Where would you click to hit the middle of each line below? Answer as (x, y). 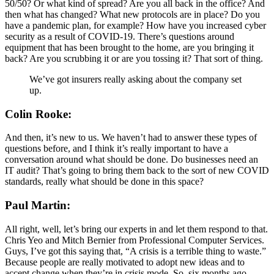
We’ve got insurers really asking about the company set (135, 80)
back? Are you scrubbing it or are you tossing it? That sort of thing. (134, 59)
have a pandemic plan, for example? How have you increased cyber (135, 26)
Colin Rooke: (38, 114)
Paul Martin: (38, 206)
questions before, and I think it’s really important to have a (117, 149)
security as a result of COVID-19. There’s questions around (120, 37)
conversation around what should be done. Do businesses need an (131, 160)
